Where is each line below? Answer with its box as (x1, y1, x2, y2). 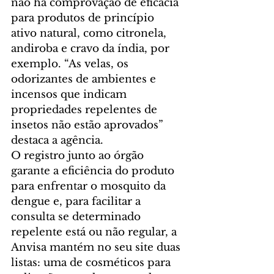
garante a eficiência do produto (11, 164, 177, 177)
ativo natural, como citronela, (11, 26, 169, 40)
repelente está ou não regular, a (11, 225, 180, 239)
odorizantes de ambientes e (11, 72, 159, 86)
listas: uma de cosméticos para (11, 256, 174, 269)
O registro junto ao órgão (11, 149, 147, 162)
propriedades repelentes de (11, 103, 160, 116)
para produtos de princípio (11, 11, 157, 24)
